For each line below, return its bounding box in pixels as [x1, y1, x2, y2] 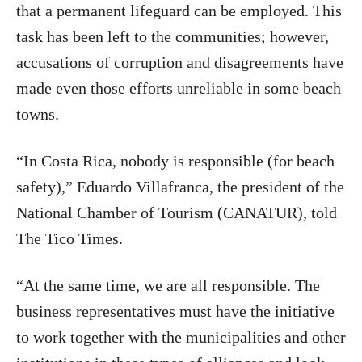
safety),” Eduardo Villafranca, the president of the [16, 178, 344, 196]
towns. [16, 105, 59, 123]
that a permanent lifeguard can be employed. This [16, 2, 342, 19]
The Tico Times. [16, 229, 123, 247]
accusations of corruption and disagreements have [16, 53, 343, 71]
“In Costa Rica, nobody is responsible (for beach [16, 152, 335, 170]
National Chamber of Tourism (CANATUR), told [16, 204, 337, 221]
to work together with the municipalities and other [16, 328, 346, 346]
